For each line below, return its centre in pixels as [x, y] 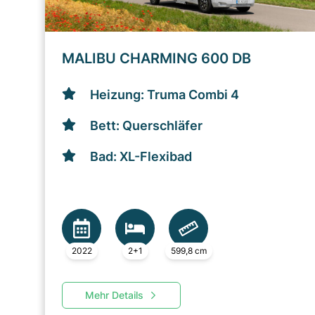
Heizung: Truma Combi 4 [165, 95]
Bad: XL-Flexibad [141, 156]
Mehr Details [114, 295]
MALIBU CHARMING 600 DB [156, 58]
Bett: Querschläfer [146, 126]
